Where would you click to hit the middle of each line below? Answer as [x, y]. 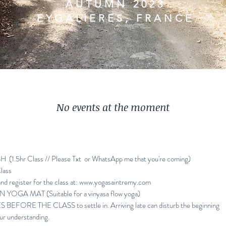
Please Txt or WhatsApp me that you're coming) [121, 159]
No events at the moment [113, 107]
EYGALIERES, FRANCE [116, 18]
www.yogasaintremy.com [115, 182]
